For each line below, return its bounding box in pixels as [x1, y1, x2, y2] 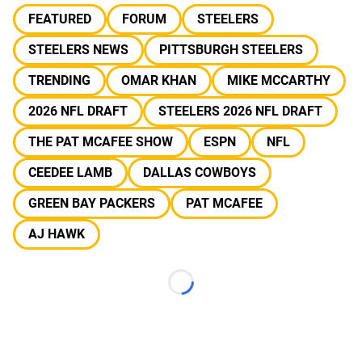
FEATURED [28, 11, 91, 27]
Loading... [179, 283, 237, 297]
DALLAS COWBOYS [143, 165, 256, 180]
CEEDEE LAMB [28, 165, 112, 180]
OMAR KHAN [121, 73, 196, 88]
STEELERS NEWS [28, 42, 128, 57]
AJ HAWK [28, 226, 85, 242]
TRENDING [28, 73, 90, 88]
